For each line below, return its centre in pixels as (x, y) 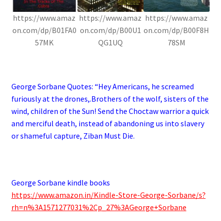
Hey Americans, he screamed (146, 87)
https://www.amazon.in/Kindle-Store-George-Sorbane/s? (108, 195)
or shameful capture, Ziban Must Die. (73, 136)
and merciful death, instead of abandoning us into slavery (108, 124)
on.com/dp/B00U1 (110, 30)
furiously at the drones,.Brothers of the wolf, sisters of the (110, 99)
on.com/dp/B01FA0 (44, 30)
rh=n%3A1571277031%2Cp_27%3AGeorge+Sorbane (99, 207)
